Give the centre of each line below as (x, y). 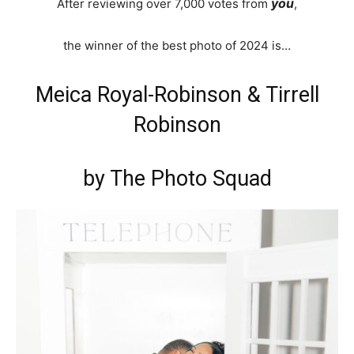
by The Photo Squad (177, 178)
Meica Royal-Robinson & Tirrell (177, 94)
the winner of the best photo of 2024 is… (177, 45)
